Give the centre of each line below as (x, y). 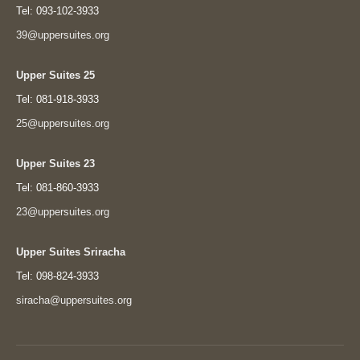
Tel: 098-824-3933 (57, 276)
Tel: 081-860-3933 (57, 188)
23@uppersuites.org (63, 212)
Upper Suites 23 (55, 164)
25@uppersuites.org (63, 123)
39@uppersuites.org (63, 35)
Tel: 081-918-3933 (57, 99)
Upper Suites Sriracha (71, 252)
